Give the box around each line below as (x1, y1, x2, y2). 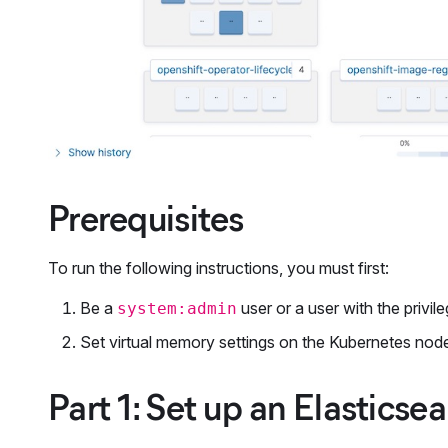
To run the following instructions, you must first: (48, 257, 389, 278)
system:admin (117, 298, 237, 318)
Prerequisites (48, 195, 244, 240)
